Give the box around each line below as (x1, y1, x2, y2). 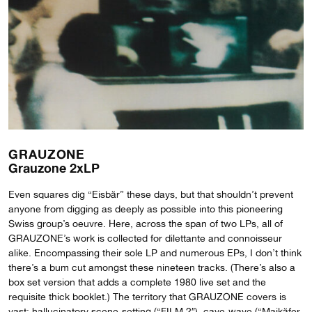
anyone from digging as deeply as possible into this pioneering (8, 203, 283, 214)
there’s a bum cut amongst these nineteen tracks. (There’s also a (8, 261, 295, 273)
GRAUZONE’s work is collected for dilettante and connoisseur (8, 232, 282, 244)
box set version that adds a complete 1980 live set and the (8, 276, 266, 288)
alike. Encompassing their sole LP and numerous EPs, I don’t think (8, 247, 302, 258)
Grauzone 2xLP (8, 159, 100, 175)
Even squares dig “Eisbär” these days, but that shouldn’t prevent (8, 188, 293, 200)
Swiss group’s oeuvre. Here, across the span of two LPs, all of (8, 217, 283, 229)
